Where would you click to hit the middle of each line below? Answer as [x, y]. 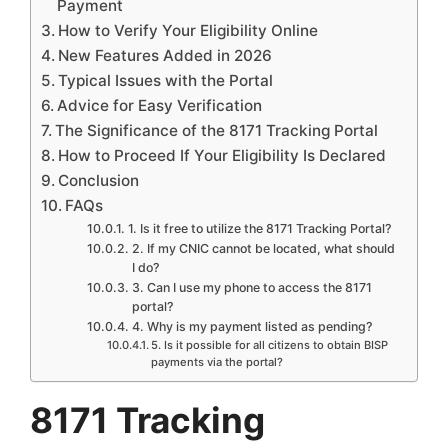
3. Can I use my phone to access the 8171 [251, 288]
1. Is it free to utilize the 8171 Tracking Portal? [259, 229]
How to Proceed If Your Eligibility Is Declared [222, 156]
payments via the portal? [216, 362]
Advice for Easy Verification [160, 106]
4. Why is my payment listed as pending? [252, 327]
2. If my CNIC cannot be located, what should [263, 249]
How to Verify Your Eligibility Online [188, 31]
